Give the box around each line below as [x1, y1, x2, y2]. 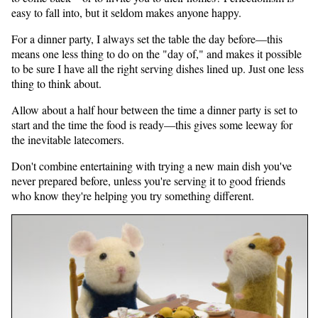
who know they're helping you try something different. [11, 187, 254, 203]
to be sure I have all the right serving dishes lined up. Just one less [11, 60, 304, 76]
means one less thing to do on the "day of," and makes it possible [11, 45, 302, 61]
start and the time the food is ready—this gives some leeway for [11, 116, 292, 132]
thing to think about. [11, 75, 102, 91]
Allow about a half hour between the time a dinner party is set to [11, 102, 297, 117]
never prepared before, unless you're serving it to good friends [11, 172, 285, 188]
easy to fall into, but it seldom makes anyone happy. [11, 4, 241, 20]
